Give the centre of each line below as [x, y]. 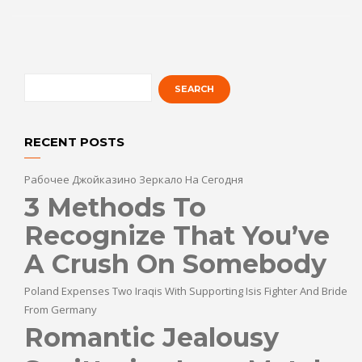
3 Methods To [115, 207]
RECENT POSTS [74, 141]
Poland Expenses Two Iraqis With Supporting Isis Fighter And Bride [186, 290]
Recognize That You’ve [177, 235]
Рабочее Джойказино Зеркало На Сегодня [134, 179]
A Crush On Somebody [175, 263]
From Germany [61, 309]
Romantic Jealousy [152, 337]
